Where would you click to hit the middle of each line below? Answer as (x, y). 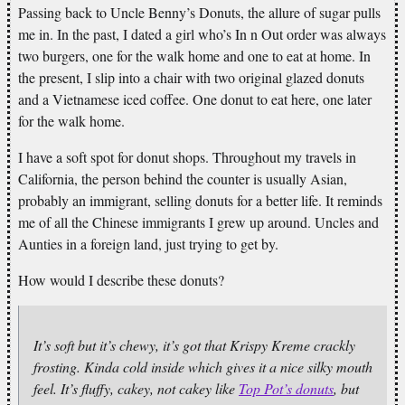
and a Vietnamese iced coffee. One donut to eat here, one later (195, 99)
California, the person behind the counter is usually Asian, (183, 178)
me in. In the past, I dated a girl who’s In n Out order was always (202, 33)
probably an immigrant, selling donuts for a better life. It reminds (200, 200)
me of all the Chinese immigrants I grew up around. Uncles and (198, 221)
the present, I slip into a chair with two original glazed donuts (191, 77)
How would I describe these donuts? (121, 279)
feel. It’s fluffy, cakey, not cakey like (136, 388)
